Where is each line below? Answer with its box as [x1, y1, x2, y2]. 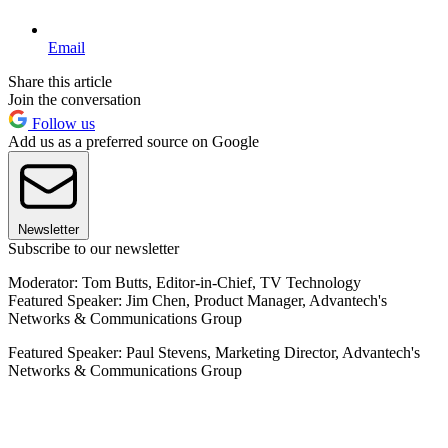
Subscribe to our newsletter [8, 239, 179, 257]
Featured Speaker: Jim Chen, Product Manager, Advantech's [8, 291, 387, 309]
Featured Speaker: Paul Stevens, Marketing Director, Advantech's [8, 343, 420, 361]
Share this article [8, 72, 112, 90]
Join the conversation [8, 90, 141, 108]
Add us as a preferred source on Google [8, 132, 259, 150]
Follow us [28, 114, 95, 132]
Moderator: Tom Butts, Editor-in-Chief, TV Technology [8, 273, 361, 291]
